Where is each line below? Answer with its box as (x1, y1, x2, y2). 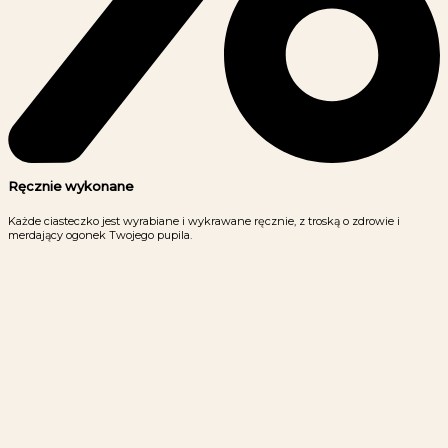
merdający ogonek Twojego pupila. (8, 227, 192, 242)
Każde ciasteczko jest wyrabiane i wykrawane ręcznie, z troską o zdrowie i (8, 213, 400, 228)
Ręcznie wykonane (8, 178, 134, 194)
